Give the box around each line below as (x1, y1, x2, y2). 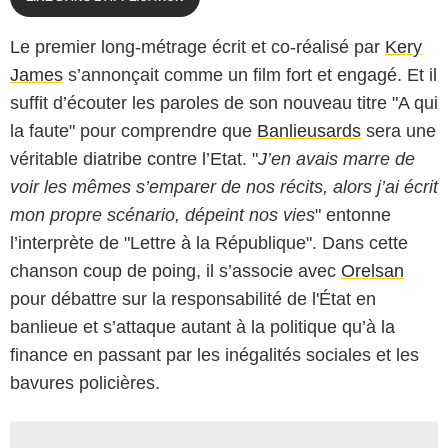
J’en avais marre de (258, 148, 415, 169)
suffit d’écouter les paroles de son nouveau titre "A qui (10, 92, 438, 113)
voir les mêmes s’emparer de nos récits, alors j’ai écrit (10, 176, 438, 197)
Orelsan (341, 260, 404, 281)
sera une (361, 120, 436, 141)
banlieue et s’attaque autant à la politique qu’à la (10, 316, 395, 337)
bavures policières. (10, 372, 160, 393)
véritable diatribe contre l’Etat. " (10, 148, 258, 169)
